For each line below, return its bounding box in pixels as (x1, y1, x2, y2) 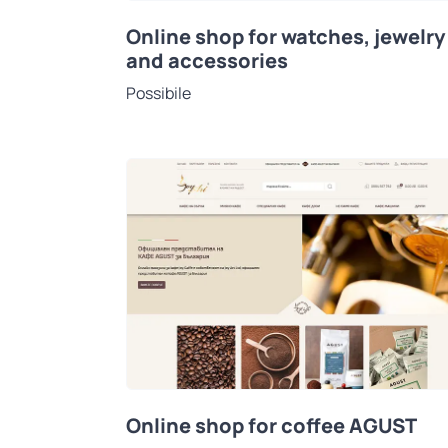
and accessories (126, 46, 288, 74)
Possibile (126, 81, 191, 104)
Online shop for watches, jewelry (126, 22, 445, 50)
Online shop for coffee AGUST (126, 412, 417, 440)
